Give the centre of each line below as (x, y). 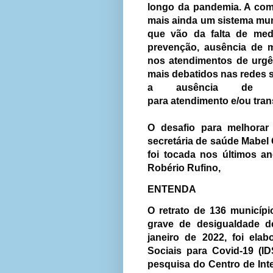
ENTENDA (172, 190)
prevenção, (176, 48)
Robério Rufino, (185, 168)
